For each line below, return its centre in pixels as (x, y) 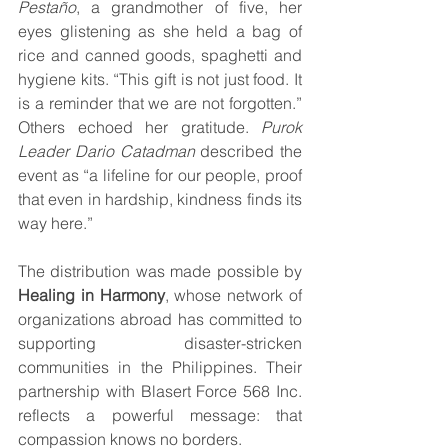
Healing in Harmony (91, 295)
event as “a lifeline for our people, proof (160, 175)
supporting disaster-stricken (160, 343)
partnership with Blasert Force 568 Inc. (160, 391)
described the (251, 151)
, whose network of (233, 295)
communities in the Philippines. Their (160, 367)
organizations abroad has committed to (160, 319)
